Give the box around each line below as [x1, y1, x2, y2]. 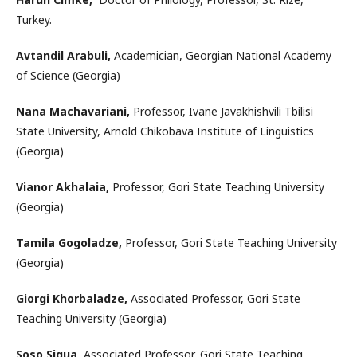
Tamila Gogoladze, [16, 234, 122, 250]
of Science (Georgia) [16, 67, 120, 83]
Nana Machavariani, [16, 103, 130, 119]
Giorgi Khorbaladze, [16, 290, 127, 306]
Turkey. [16, 11, 52, 27]
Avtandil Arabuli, [16, 47, 111, 63]
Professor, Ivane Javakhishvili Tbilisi [130, 103, 313, 119]
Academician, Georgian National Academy [111, 47, 331, 63]
